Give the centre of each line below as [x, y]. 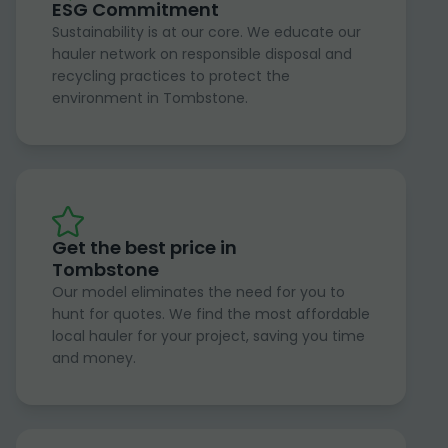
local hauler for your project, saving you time [208, 336]
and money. [94, 358]
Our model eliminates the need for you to [198, 292]
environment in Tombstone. [150, 98]
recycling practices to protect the [171, 76]
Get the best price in [144, 248]
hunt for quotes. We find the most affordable [211, 314]
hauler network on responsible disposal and [202, 54]
